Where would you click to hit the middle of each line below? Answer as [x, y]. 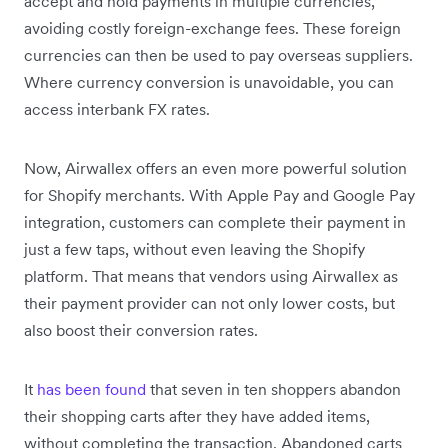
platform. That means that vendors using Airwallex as [211, 275]
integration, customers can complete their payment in [215, 221]
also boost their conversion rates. [141, 329]
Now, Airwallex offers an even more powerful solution [215, 167]
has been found [91, 388]
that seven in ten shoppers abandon [273, 388]
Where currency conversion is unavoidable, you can [209, 81]
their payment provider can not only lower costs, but [209, 302]
